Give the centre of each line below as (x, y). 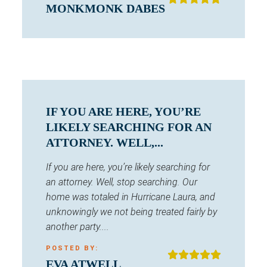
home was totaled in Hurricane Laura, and (131, 197)
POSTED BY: (72, 249)
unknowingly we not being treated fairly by (131, 212)
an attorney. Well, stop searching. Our (122, 182)
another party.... (77, 227)
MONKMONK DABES (105, 9)
